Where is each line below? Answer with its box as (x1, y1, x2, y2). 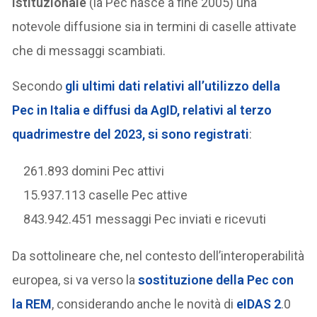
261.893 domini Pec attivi (23, 163, 165, 178)
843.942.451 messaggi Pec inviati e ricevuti (23, 211, 267, 226)
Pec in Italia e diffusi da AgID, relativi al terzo (12, 102, 272, 117)
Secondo (12, 78, 66, 93)
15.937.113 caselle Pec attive (23, 187, 188, 202)
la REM (12, 296, 52, 311)
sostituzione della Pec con (138, 272, 294, 287)
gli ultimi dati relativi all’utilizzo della (65, 78, 281, 93)
